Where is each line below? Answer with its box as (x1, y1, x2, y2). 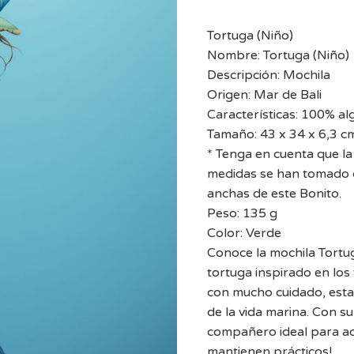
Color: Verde (206, 225, 281, 242)
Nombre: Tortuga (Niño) (206, 47, 349, 64)
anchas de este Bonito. (206, 186, 341, 202)
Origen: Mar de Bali (206, 87, 322, 104)
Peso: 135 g (206, 205, 277, 222)
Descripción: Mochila (206, 67, 330, 84)
